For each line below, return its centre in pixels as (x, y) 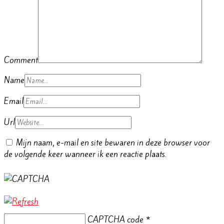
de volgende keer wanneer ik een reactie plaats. (85, 154)
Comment (21, 60)
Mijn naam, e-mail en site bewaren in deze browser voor (113, 142)
